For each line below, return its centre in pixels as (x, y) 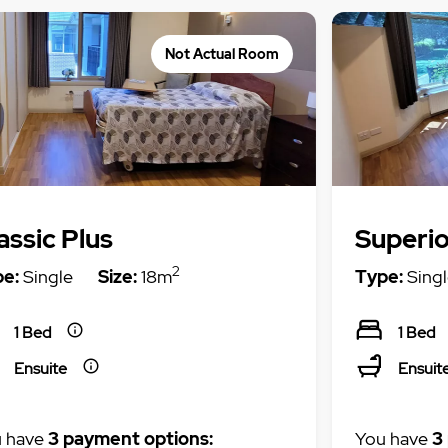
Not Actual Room (222, 53)
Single (45, 276)
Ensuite (40, 368)
